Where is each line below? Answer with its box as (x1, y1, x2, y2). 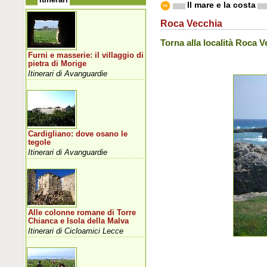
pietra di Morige (28, 59, 87, 68)
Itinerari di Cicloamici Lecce (28, 226, 124, 235)
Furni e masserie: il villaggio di (28, 51, 144, 60)
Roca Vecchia (160, 17, 223, 29)
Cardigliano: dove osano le (28, 129, 128, 138)
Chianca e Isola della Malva (28, 216, 129, 225)
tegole (28, 138, 51, 147)
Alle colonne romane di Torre (28, 208, 136, 217)
